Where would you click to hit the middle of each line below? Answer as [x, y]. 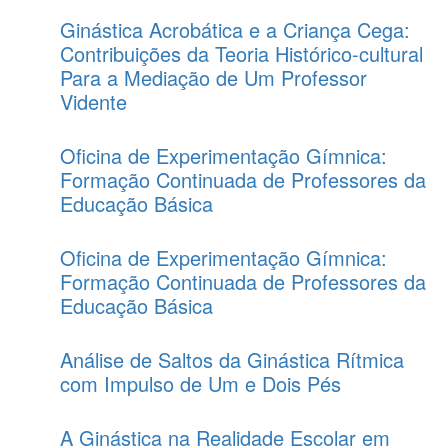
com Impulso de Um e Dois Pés [200, 383]
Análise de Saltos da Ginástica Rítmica [232, 359]
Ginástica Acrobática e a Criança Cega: [235, 29]
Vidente [93, 101]
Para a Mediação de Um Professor [213, 77]
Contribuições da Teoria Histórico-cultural [241, 53]
